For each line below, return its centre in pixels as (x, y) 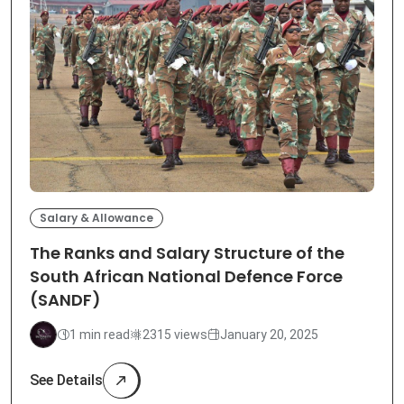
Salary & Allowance (96, 218)
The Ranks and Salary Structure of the (187, 253)
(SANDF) (65, 300)
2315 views (175, 334)
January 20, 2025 (269, 334)
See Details (66, 381)
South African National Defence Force (186, 277)
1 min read (100, 334)
